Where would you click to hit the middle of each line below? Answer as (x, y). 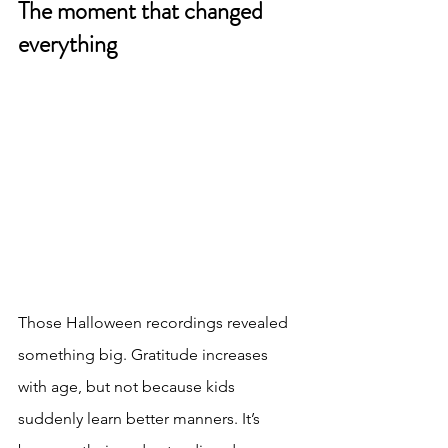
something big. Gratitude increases (145, 354)
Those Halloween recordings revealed (155, 322)
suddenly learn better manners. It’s (141, 418)
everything (67, 44)
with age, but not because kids (128, 386)
